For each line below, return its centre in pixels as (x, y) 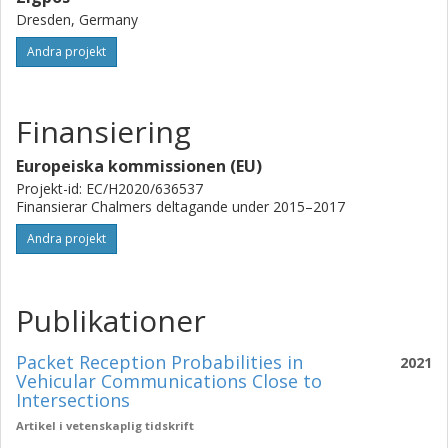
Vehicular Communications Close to (169, 381)
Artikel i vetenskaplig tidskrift (105, 425)
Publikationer (111, 320)
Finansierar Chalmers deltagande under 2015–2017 (180, 206)
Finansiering (103, 131)
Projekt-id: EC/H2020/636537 (109, 188)
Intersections (73, 400)
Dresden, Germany (77, 19)
